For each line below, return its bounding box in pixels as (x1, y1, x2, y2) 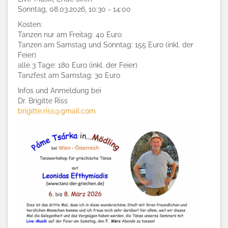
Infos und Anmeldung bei (18, 87, 101, 95)
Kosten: (18, 20, 42, 28)
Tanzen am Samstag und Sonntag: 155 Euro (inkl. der (18, 41, 193, 49)
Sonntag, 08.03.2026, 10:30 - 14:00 (18, 5, 131, 13)
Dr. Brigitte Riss (18, 97, 68, 105)
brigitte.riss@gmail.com (18, 107, 96, 115)
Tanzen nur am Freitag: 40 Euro (18, 31, 122, 39)
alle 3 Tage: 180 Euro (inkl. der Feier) (18, 61, 137, 69)
